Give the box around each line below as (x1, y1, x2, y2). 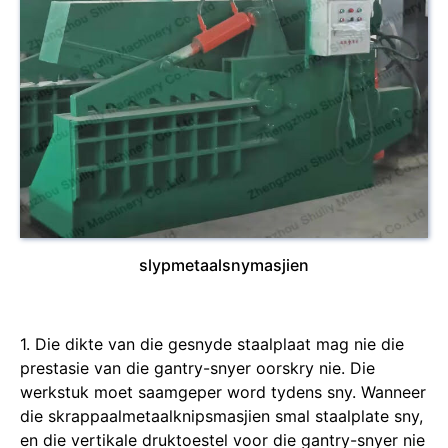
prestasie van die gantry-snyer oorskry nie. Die (20, 357, 375, 378)
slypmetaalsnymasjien (139, 254, 309, 275)
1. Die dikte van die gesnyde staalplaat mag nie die (20, 333, 404, 354)
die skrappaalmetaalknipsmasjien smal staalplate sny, (20, 405, 423, 426)
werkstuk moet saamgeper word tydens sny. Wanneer (20, 381, 426, 402)
